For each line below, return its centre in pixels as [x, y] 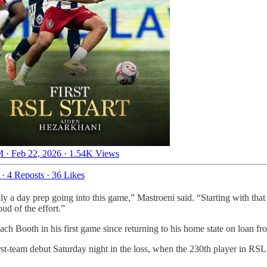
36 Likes [68, 175]
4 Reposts [26, 175]
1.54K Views [94, 153]
